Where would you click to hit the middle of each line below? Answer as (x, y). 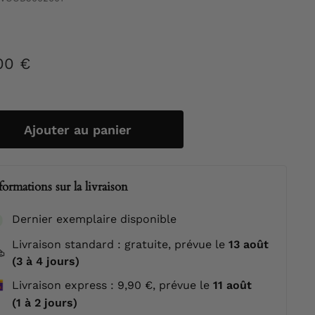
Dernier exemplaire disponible (94, 219)
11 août (232, 285)
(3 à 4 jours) (45, 261)
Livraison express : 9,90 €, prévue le (112, 285)
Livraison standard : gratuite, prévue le (120, 244)
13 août (248, 244)
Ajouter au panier (78, 129)
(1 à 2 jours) (44, 303)
